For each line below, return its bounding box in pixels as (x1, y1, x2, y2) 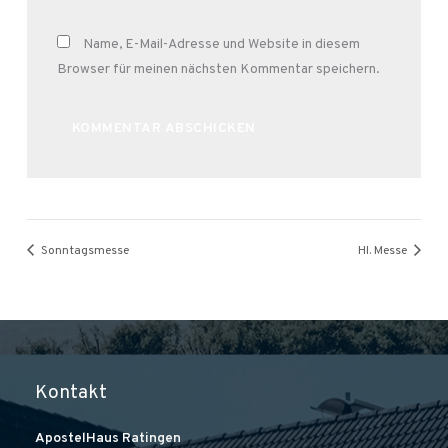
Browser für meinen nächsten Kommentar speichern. (56, 60, 379, 78)
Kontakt (35, 381, 107, 406)
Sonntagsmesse (38, 242, 130, 259)
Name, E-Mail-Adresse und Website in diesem (82, 35, 360, 53)
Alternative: (56, 154, 129, 172)
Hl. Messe (357, 242, 410, 259)
